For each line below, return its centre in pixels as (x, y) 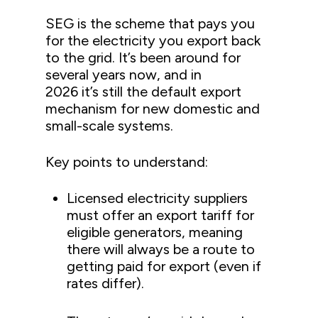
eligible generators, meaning (155, 232)
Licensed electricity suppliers (158, 198)
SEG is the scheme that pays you (150, 23)
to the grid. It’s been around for (143, 57)
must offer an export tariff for (161, 215)
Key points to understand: (127, 161)
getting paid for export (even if (164, 266)
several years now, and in (124, 74)
